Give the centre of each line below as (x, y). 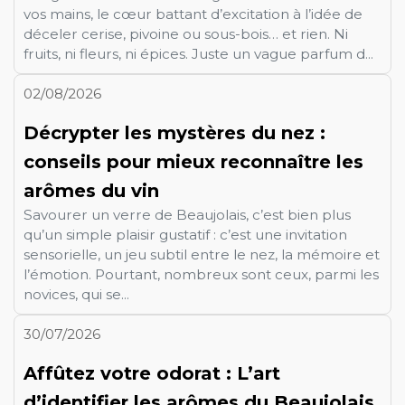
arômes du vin (91, 190)
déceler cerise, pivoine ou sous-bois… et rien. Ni (186, 33)
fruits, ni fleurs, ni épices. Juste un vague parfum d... (198, 53)
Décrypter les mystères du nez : (174, 132)
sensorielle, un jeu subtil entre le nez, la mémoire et (202, 254)
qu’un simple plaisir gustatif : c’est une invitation (185, 234)
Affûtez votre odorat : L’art (152, 373)
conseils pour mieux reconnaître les (193, 161)
